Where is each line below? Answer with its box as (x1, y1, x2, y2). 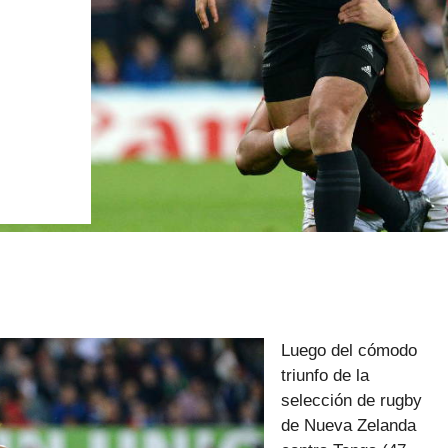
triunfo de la (281, 365, 369, 385)
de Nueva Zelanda (281, 415, 416, 435)
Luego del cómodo (281, 340, 417, 360)
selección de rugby (281, 390, 422, 410)
